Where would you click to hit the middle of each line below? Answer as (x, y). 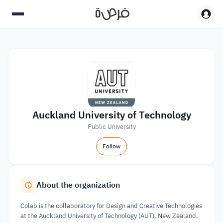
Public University (111, 127)
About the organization (78, 185)
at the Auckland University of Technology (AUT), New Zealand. (109, 216)
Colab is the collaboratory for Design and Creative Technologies (111, 206)
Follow (111, 146)
